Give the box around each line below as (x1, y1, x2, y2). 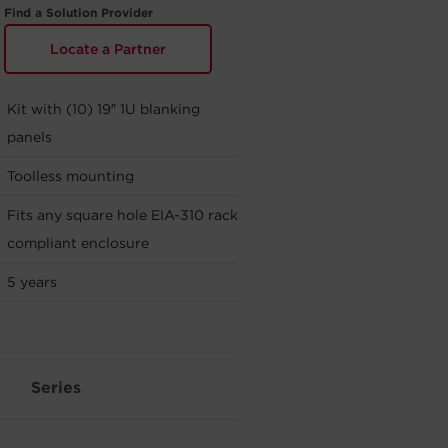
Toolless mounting (7, 168, 134, 184)
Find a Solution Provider (3, 5, 153, 20)
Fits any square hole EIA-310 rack (7, 207, 238, 223)
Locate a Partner (49, 41, 166, 57)
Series (31, 378, 81, 397)
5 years (7, 274, 57, 290)
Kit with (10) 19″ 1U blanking (7, 101, 200, 117)
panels (7, 129, 52, 145)
